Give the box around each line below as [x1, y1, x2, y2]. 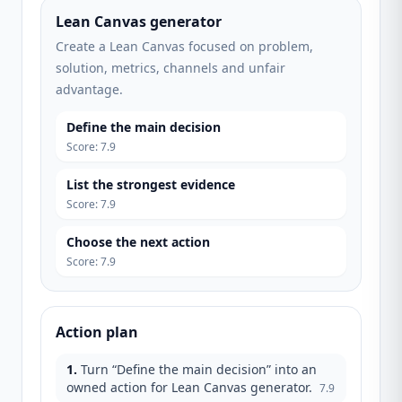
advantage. [56, 81, 123, 98]
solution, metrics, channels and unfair [56, 59, 285, 76]
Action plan [56, 322, 138, 342]
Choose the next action [66, 233, 210, 250]
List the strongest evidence [66, 176, 235, 193]
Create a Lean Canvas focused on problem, [56, 38, 313, 55]
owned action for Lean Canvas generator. [66, 379, 312, 396]
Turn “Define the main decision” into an [81, 361, 317, 378]
